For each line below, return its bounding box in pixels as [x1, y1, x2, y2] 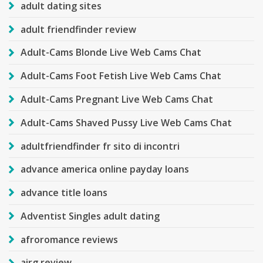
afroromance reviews [21, 232, 118, 246]
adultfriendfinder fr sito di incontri [21, 139, 180, 153]
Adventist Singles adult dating [21, 209, 160, 222]
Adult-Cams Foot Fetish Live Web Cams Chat [21, 69, 221, 83]
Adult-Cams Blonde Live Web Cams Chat [21, 46, 201, 59]
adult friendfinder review [21, 22, 136, 36]
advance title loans [21, 186, 107, 200]
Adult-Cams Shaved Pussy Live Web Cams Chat [21, 116, 232, 129]
